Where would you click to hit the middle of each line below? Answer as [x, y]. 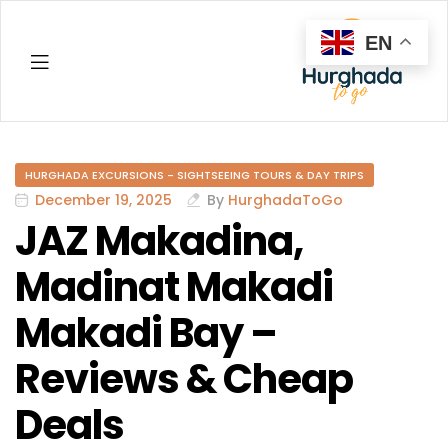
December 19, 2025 [103, 200]
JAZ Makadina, [159, 241]
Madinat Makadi [174, 287]
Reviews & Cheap [184, 379]
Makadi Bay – [146, 333]
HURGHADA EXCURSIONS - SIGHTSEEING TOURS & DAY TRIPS [194, 175]
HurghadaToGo [285, 200]
